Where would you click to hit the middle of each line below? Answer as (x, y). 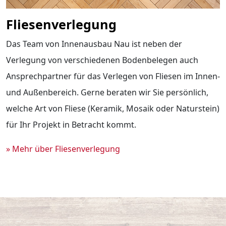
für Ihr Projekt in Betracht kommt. (71, 125)
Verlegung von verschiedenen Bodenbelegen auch (102, 60)
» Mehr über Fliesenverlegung (63, 149)
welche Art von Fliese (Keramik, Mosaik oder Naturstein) (113, 109)
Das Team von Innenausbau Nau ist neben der (94, 44)
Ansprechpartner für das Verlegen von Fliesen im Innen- (113, 76)
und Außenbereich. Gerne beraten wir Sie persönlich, (107, 93)
